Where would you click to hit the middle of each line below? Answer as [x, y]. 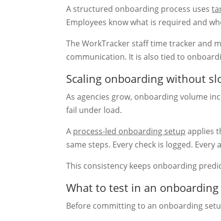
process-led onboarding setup [129, 131]
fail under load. [94, 110]
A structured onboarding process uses [139, 9]
